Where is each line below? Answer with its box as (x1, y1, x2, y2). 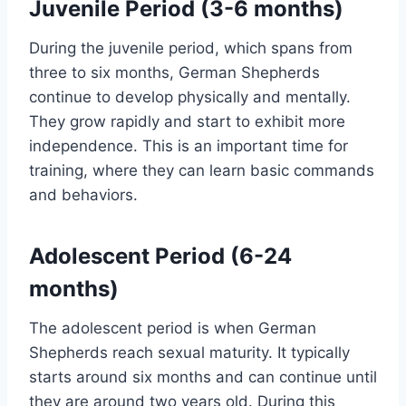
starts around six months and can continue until (29, 368, 377, 387)
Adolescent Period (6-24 (29, 243, 292, 270)
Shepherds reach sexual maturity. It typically (29, 343, 350, 362)
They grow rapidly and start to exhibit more (29, 112, 345, 131)
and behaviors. (29, 186, 138, 205)
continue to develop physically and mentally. (29, 88, 351, 107)
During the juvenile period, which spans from (29, 39, 353, 58)
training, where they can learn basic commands (29, 161, 374, 180)
